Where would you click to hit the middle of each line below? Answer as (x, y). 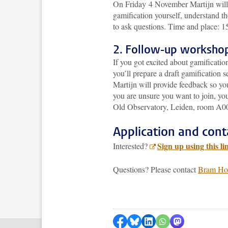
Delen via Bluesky (169, 220)
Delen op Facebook (159, 220)
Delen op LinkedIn (183, 220)
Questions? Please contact (155, 169)
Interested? (131, 146)
